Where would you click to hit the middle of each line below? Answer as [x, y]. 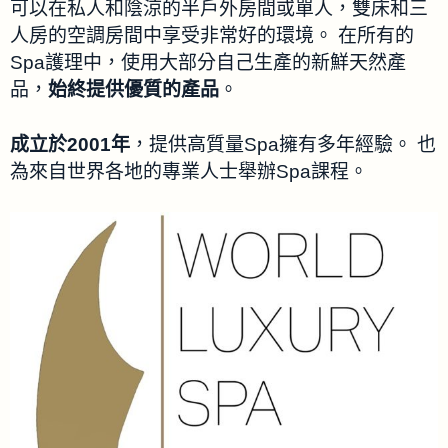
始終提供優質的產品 [133, 89]
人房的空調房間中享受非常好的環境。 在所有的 [212, 35]
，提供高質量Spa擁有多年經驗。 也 [283, 145]
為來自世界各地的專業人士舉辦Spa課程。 [189, 172]
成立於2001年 [70, 145]
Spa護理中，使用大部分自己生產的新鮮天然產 [208, 62]
